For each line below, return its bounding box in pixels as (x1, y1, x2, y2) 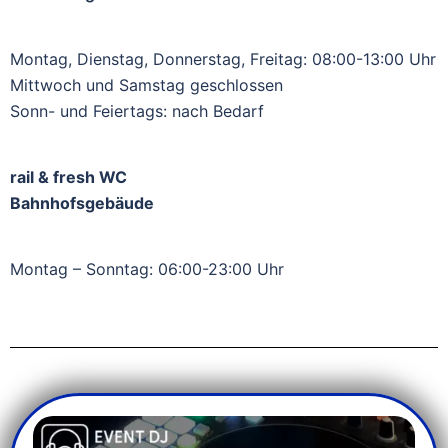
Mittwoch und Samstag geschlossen (10, 74, 283, 95)
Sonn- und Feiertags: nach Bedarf (10, 100, 264, 121)
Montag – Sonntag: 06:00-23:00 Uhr (10, 258, 284, 279)
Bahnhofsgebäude (10, 192, 154, 213)
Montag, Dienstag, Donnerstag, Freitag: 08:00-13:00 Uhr (10, 48, 436, 69)
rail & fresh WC (10, 166, 127, 187)
